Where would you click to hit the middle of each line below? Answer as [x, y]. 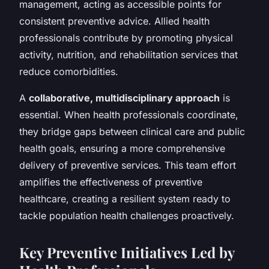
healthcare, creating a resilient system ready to [125, 198]
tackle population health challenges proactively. [127, 215]
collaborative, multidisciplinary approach [124, 98]
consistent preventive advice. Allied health [114, 21]
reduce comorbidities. [69, 71]
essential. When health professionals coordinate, [129, 114]
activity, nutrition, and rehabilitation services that [128, 54]
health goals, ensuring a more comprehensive [122, 148]
